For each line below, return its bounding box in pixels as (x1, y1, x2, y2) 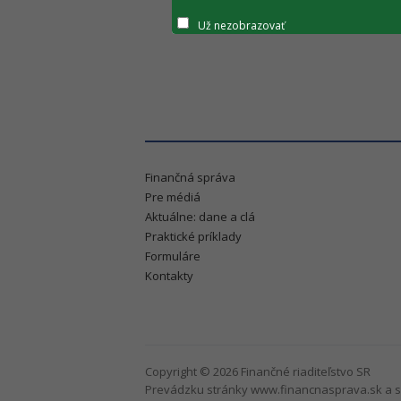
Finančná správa (145, 169, 235, 185)
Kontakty (145, 268, 193, 284)
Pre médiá (145, 189, 200, 205)
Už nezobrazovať (198, 17, 285, 33)
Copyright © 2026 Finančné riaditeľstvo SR (145, 363, 371, 380)
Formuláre (145, 248, 200, 264)
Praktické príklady (145, 228, 242, 244)
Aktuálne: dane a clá (145, 209, 255, 225)
